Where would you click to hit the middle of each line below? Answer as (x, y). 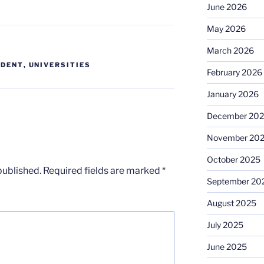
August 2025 (231, 203)
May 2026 (226, 29)
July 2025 (225, 225)
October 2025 (233, 159)
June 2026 (227, 7)
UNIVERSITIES (60, 65)
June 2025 (227, 247)
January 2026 (232, 94)
